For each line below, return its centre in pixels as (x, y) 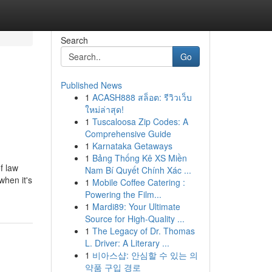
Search (74, 40)
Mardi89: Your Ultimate (136, 206)
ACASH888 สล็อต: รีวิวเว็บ (142, 97)
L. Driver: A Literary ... (127, 243)
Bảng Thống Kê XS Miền (139, 158)
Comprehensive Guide (128, 134)
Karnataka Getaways (132, 146)
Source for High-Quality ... (134, 219)
